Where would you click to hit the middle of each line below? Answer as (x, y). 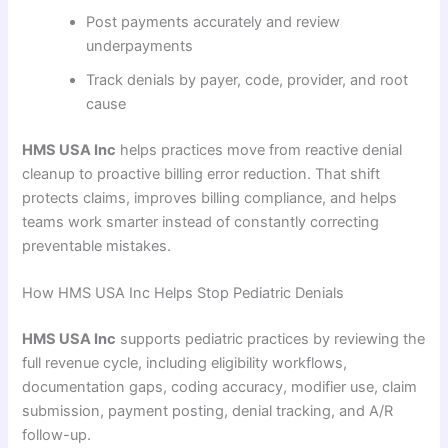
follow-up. (57, 435)
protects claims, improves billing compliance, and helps (210, 198)
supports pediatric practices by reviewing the (271, 339)
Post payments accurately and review (213, 22)
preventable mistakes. (97, 246)
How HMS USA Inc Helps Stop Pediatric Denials (183, 293)
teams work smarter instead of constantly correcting (201, 222)
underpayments (140, 46)
